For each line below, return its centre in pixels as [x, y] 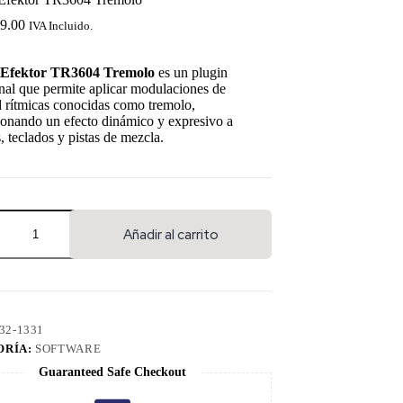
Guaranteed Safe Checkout [112, 372]
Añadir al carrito [170, 234]
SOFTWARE [68, 349]
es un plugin [191, 73]
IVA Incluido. [61, 27]
